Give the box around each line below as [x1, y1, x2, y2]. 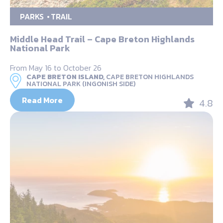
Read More [22, 94, 63, 106]
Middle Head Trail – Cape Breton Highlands [10, 32, 195, 46]
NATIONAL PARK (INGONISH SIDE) [26, 78, 135, 89]
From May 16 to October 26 [10, 61, 102, 74]
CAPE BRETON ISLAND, [26, 71, 105, 82]
